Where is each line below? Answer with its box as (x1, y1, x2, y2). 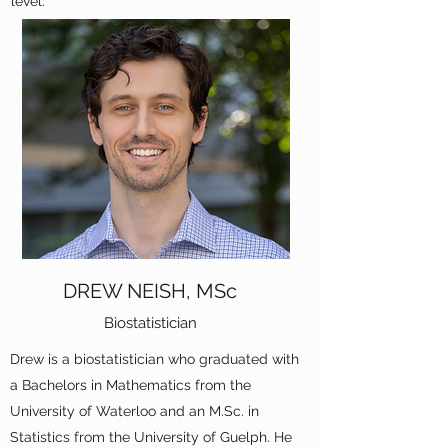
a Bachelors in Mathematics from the (10, 377, 251, 393)
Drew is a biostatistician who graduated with (10, 351, 299, 367)
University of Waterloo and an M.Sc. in (10, 403, 259, 419)
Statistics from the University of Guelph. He (10, 429, 292, 445)
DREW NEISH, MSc (63, 279, 237, 303)
